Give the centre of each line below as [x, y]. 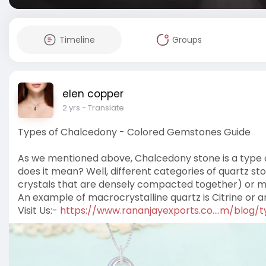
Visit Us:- [39, 210]
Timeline [77, 40]
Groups [187, 40]
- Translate [103, 108]
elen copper [93, 94]
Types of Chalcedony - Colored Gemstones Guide [134, 132]
